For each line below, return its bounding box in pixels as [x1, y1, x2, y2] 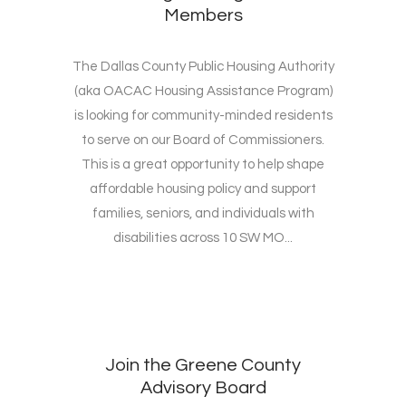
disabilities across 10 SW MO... [113, 231, 293, 246]
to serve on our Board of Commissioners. [82, 133, 324, 148]
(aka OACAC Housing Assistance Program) [73, 84, 333, 99]
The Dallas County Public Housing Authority [72, 60, 334, 74]
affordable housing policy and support [90, 182, 316, 197]
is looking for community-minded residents [73, 109, 333, 123]
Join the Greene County [105, 356, 301, 375]
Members [163, 6, 243, 25]
